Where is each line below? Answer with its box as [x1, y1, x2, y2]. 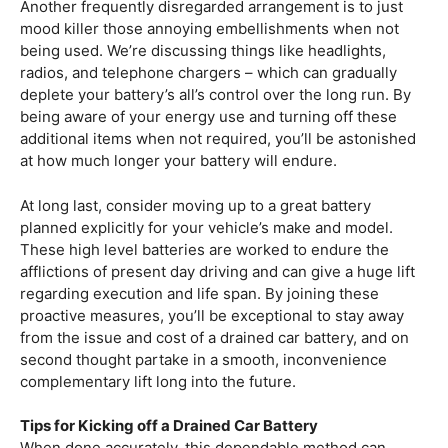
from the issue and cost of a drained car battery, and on [20, 327, 409, 347]
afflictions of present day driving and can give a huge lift [20, 261, 415, 281]
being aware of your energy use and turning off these [20, 107, 397, 127]
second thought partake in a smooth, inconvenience [20, 349, 387, 369]
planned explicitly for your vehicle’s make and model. [20, 217, 393, 237]
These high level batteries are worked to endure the [20, 239, 389, 259]
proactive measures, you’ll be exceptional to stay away [20, 305, 404, 325]
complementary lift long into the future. [20, 371, 296, 391]
